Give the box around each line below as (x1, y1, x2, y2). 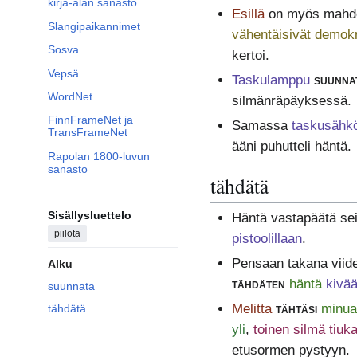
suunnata (48, 280, 95, 293)
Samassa (231, 117, 292, 133)
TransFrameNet (48, 126, 127, 139)
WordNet (48, 90, 92, 104)
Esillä (231, 6, 265, 22)
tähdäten (231, 277, 285, 292)
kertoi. (231, 47, 269, 63)
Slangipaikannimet (48, 19, 140, 33)
